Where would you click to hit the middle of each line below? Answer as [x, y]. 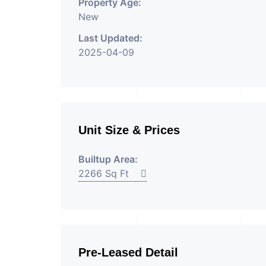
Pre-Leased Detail [128, 252]
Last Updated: [110, 38]
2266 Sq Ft [110, 173]
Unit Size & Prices [129, 130]
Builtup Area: [108, 159]
